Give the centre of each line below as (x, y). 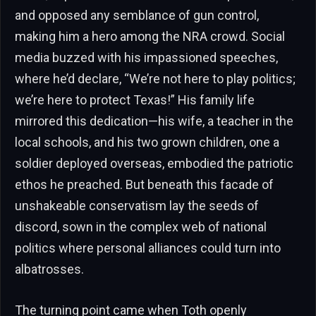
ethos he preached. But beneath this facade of (144, 185)
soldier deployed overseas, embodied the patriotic (154, 164)
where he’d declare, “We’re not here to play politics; (155, 79)
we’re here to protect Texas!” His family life (135, 100)
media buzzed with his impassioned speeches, (146, 58)
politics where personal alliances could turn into (148, 248)
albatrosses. (49, 269)
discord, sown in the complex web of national (141, 227)
